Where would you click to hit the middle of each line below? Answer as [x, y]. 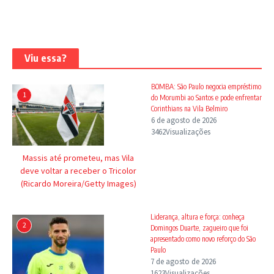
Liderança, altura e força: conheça [197, 217]
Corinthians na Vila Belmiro [189, 108]
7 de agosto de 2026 [183, 261]
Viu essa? [46, 58]
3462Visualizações [180, 131]
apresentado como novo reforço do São [203, 239]
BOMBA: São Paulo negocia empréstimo [206, 86]
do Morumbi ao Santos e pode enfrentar [206, 97]
